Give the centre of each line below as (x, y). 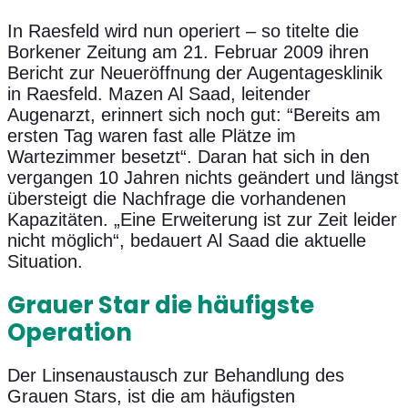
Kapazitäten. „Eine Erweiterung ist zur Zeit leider (202, 219)
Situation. (45, 261)
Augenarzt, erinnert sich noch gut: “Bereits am (194, 114)
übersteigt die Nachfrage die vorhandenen (177, 198)
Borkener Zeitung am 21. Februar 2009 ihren (188, 51)
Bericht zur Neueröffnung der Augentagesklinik (195, 72)
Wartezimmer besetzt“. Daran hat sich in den (189, 156)
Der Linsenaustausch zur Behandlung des (176, 376)
